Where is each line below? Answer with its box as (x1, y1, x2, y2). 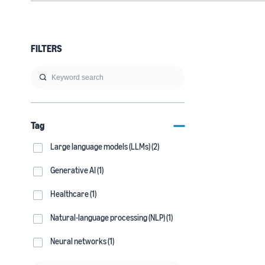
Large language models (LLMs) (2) (50, 141, 159, 151)
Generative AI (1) (50, 165, 104, 175)
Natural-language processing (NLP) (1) (50, 212, 173, 222)
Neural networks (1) (50, 236, 114, 246)
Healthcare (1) (50, 189, 96, 199)
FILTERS (31, 43, 62, 54)
